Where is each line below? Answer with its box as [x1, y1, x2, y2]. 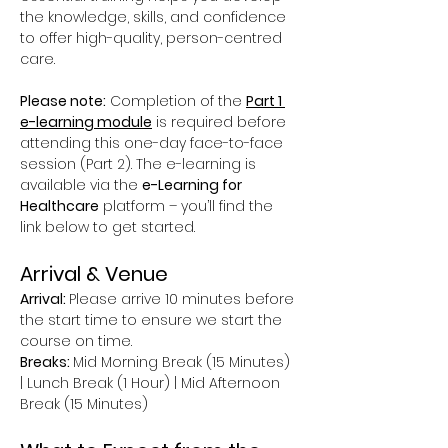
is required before [152, 112, 290, 133]
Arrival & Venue [20, 260, 168, 289]
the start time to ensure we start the [20, 310, 286, 331]
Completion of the [106, 91, 246, 112]
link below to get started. [20, 217, 195, 238]
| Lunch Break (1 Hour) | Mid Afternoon [20, 373, 284, 394]
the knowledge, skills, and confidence [20, 7, 290, 28]
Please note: [20, 91, 106, 112]
